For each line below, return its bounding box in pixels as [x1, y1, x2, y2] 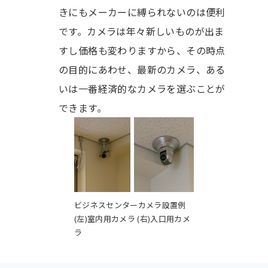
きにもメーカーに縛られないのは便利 [58, 4, 226, 19]
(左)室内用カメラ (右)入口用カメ [74, 212, 190, 224]
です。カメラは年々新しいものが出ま [58, 23, 224, 38]
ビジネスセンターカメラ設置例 [74, 199, 186, 211]
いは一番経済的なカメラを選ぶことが [58, 81, 226, 96]
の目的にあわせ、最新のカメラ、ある [58, 62, 226, 77]
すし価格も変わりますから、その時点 [58, 42, 226, 57]
